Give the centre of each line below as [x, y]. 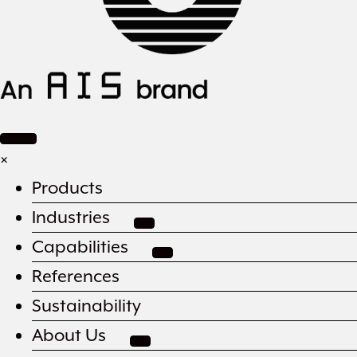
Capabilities [80, 247]
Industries [71, 217]
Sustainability [86, 306]
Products [67, 188]
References [76, 276]
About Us [69, 335]
